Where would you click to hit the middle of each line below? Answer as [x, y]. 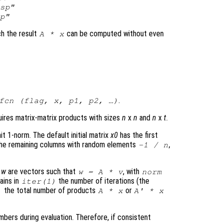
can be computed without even [114, 33]
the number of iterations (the [103, 181]
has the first [138, 135]
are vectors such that [42, 171]
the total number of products [50, 190]
